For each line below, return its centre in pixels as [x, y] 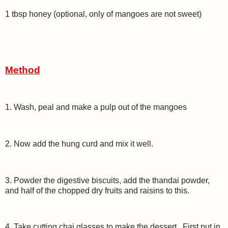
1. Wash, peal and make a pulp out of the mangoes [97, 107]
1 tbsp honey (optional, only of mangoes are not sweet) [103, 14]
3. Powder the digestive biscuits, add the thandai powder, [107, 180]
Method [23, 70]
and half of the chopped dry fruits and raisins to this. [97, 190]
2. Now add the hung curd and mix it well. [80, 144]
